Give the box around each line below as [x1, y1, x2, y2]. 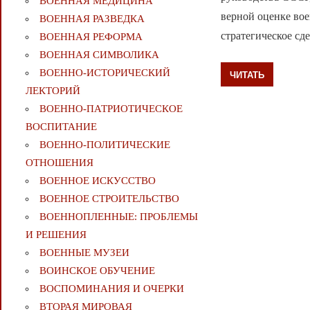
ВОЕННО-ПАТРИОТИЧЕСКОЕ [39, 103, 183, 115]
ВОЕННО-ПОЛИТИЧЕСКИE [39, 139, 170, 151]
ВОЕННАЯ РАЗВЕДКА [39, 13, 145, 25]
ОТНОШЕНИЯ [25, 157, 93, 169]
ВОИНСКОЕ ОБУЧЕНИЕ [39, 265, 155, 277]
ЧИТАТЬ [230, 69, 265, 80]
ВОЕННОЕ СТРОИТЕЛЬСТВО [39, 193, 179, 205]
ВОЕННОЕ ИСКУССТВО [39, 175, 156, 187]
